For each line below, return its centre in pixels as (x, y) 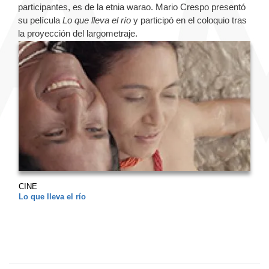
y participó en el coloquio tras (189, 20)
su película (40, 20)
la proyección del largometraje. (79, 33)
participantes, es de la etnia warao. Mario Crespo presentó (132, 7)
